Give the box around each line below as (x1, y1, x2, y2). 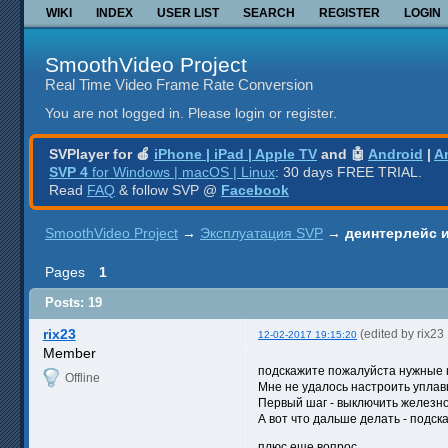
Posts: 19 (45, 295, 102, 311)
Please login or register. (188, 105, 337, 122)
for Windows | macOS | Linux (88, 163, 275, 180)
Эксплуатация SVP (200, 224, 323, 241)
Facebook (221, 181, 289, 198)
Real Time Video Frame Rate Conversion (45, 75, 313, 93)
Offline (64, 370, 100, 385)
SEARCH (243, 5, 295, 20)
